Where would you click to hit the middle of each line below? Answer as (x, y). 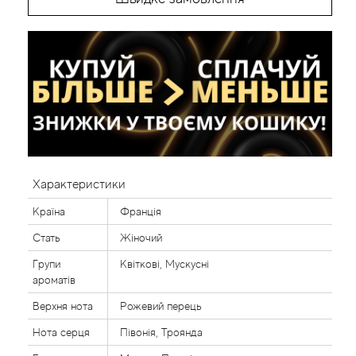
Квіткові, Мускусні (164, 264)
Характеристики (79, 184)
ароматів (54, 280)
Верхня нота (63, 306)
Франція (141, 211)
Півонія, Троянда (161, 332)
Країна (49, 211)
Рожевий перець (161, 306)
